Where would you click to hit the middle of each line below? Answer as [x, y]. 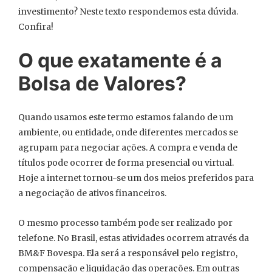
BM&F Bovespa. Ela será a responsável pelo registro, [128, 253]
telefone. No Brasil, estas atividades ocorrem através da [134, 238]
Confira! [36, 27]
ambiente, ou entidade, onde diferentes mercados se [128, 132]
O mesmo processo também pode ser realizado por [125, 223]
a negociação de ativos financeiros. [92, 193]
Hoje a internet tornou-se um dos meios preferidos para [136, 178]
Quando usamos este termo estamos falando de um [126, 117]
